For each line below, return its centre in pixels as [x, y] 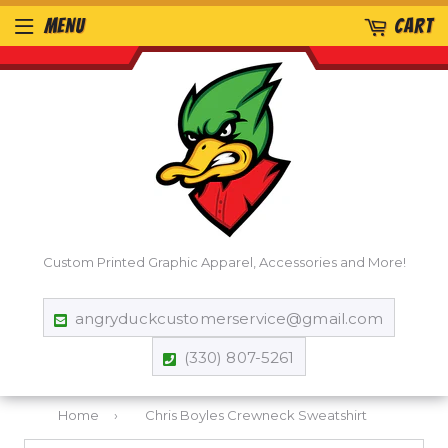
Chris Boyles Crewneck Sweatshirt [256, 415]
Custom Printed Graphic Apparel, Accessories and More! [224, 262]
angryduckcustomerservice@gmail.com [229, 318]
